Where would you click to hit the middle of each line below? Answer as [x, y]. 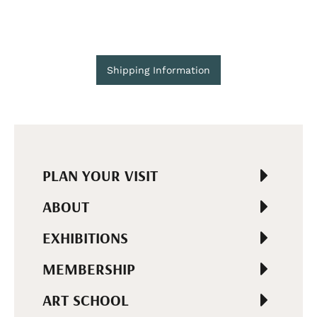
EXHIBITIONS [85, 238]
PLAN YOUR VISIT [100, 176]
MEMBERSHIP [89, 269]
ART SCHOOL [86, 300]
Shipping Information [158, 70]
